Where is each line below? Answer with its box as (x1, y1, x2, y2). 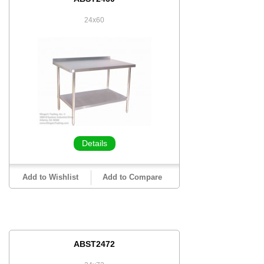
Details (81, 138, 107, 148)
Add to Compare (102, 173, 162, 181)
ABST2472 (74, 239, 115, 249)
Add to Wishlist (22, 173, 78, 181)
